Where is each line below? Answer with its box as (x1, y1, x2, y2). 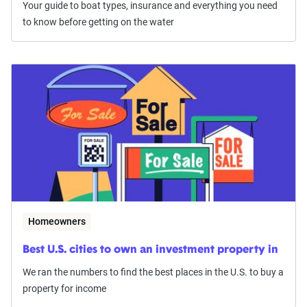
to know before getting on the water (23, 16, 174, 28)
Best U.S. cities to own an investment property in (23, 245, 278, 256)
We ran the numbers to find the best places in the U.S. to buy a (23, 267, 284, 278)
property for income (23, 283, 106, 295)
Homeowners (28, 216, 86, 228)
